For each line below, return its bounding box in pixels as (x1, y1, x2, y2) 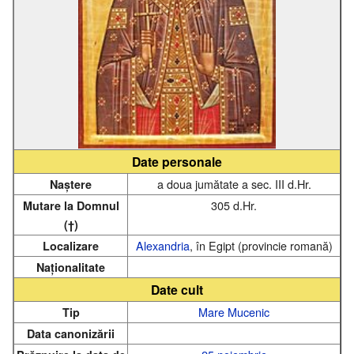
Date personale (132, 152, 222, 171)
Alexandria (135, 236, 190, 254)
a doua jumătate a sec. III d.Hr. (156, 175, 311, 192)
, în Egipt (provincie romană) (189, 236, 333, 254)
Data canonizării (27, 325, 115, 341)
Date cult (151, 280, 203, 299)
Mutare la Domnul (22, 197, 119, 213)
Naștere (50, 175, 92, 192)
